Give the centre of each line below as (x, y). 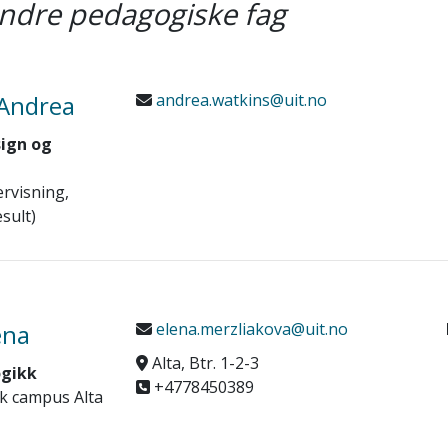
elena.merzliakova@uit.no (249, 329)
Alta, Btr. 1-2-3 (203, 363)
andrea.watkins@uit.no (239, 100)
